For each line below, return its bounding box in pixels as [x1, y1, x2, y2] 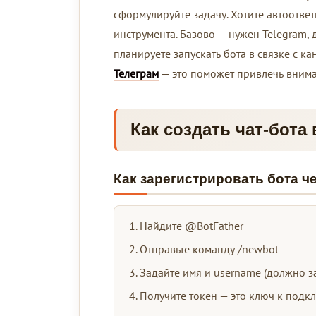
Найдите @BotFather [140, 218, 243, 233]
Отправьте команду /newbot [140, 241, 279, 256]
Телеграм [114, 66, 159, 80]
